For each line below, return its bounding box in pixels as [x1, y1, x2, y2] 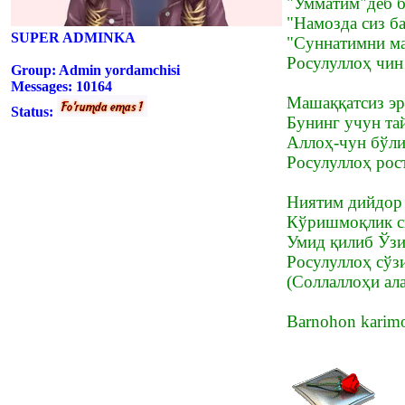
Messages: [11, 78, 76, 94]
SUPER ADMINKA [11, 29, 136, 45]
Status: [11, 103, 57, 119]
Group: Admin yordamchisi [11, 61, 180, 78]
